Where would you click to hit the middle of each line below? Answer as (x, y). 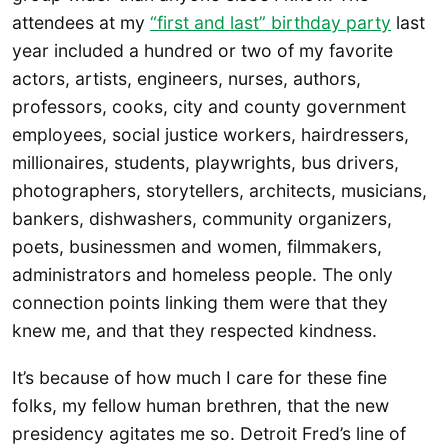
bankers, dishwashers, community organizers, (202, 218)
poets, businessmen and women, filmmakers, (197, 246)
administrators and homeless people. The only (202, 274)
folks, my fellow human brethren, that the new (200, 406)
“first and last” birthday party (270, 22)
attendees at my (81, 22)
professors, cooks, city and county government (209, 106)
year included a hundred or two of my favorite (202, 50)
